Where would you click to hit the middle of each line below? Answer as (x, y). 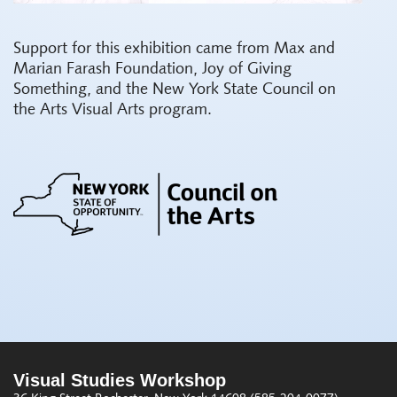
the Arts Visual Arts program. (113, 111)
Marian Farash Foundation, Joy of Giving (152, 70)
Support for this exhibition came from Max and (174, 50)
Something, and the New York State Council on (175, 90)
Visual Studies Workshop (120, 381)
